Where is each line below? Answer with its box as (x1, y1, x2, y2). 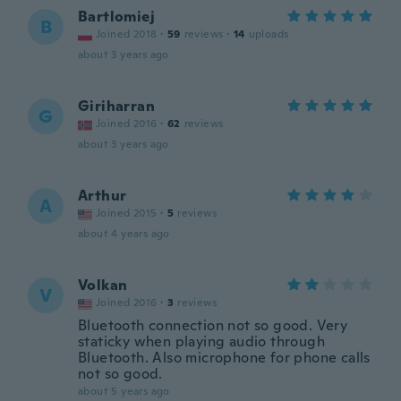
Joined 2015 (96, 206, 158, 220)
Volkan (78, 276, 128, 294)
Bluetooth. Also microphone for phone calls (78, 348, 371, 367)
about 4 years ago (78, 226, 170, 241)
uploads (248, 27, 289, 41)
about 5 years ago (78, 384, 170, 398)
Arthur (78, 186, 127, 205)
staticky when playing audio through (78, 332, 325, 351)
